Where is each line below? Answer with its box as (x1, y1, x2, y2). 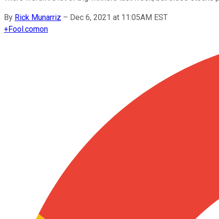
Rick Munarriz (15, 12, 61, 22)
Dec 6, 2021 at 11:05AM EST (70, 12, 168, 22)
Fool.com (8, 24, 40, 34)
